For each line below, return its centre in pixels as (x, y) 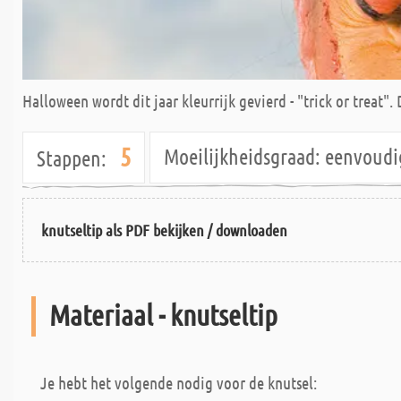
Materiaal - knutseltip (163, 315)
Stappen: (72, 158)
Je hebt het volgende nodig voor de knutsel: (179, 383)
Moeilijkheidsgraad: (242, 156)
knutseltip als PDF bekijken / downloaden (164, 230)
